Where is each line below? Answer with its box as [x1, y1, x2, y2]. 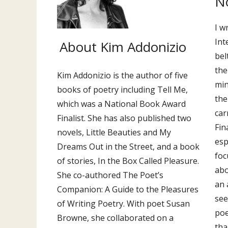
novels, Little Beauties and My [57, 127, 171, 138]
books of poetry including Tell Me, [57, 84, 188, 95]
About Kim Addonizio [60, 38, 186, 56]
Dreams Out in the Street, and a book [57, 141, 199, 152]
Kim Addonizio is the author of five [57, 70, 188, 81]
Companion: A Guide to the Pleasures [57, 184, 198, 195]
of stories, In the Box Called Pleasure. [57, 155, 199, 166]
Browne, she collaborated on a [57, 212, 174, 223]
